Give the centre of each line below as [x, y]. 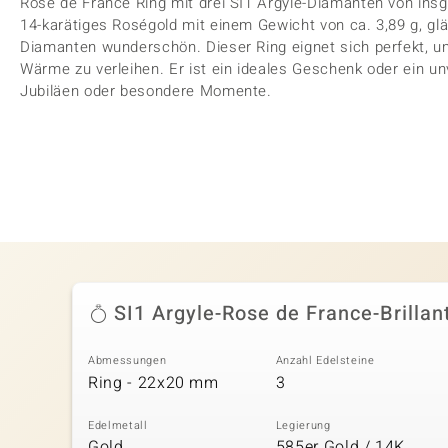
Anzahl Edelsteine [325, 360]
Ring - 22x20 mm [153, 382]
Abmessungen [127, 360]
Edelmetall [118, 425]
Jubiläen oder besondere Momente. [146, 91]
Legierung [303, 425]
